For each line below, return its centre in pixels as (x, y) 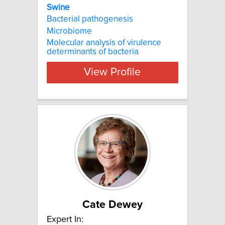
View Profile (113, 73)
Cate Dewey (113, 205)
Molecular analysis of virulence (104, 42)
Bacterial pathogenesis (90, 19)
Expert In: (65, 219)
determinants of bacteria (93, 51)
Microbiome (69, 31)
